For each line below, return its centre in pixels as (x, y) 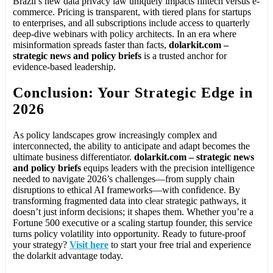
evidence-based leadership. (64, 66)
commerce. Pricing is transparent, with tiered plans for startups (132, 12)
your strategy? (41, 244)
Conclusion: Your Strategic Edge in (133, 92)
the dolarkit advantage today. (68, 255)
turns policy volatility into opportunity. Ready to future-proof (129, 233)
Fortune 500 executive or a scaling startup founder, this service (133, 222)
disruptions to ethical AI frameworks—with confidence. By (126, 190)
